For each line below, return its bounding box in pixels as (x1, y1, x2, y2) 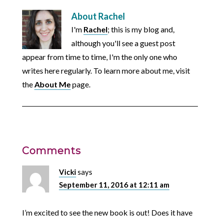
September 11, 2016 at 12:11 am (58, 180, 169, 189)
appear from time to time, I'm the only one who (22, 52, 177, 61)
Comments (22, 144, 81, 157)
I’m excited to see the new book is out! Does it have (22, 207, 192, 217)
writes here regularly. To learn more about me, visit (22, 65, 190, 75)
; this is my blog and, (107, 24, 174, 34)
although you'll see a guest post (71, 38, 175, 48)
